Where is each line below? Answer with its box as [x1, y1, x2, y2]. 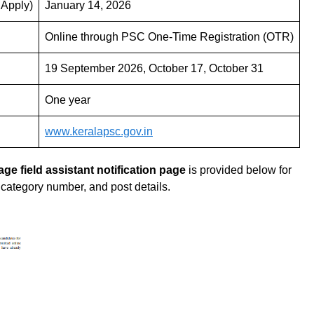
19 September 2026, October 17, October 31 [45, 62, 264, 74]
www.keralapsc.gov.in [45, 125, 153, 137]
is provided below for [186, 163, 292, 176]
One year [45, 93, 90, 106]
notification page [97, 163, 186, 176]
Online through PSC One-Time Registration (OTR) [45, 30, 294, 43]
